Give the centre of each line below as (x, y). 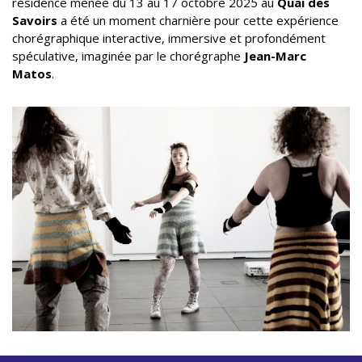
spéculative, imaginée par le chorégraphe (128, 56)
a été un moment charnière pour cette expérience (200, 21)
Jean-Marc (275, 56)
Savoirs (36, 21)
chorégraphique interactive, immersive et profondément (169, 38)
